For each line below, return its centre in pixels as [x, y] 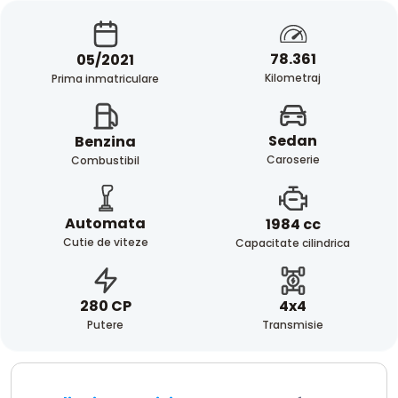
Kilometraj [293, 77]
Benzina [105, 142]
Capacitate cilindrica [293, 243]
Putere [105, 325]
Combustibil [105, 161]
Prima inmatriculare [105, 78]
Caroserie [293, 160]
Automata [105, 223]
